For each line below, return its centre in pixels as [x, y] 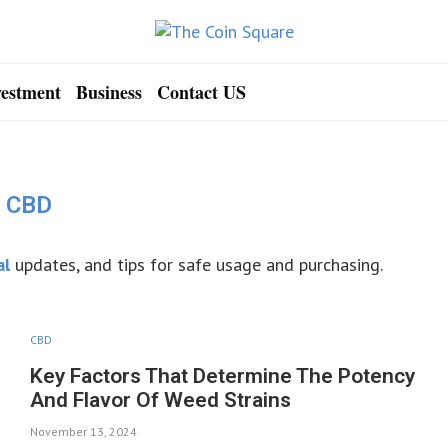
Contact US [201, 92]
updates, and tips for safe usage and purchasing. [199, 264]
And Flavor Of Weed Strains [160, 400]
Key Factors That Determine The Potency [222, 376]
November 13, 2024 [83, 431]
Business [109, 92]
